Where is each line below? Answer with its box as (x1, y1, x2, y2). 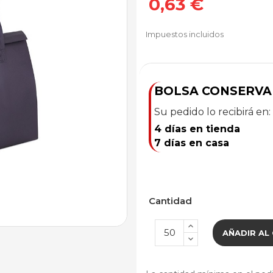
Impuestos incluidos (146, 29, 224, 39)
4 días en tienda (154, 122, 240, 135)
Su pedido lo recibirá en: (154, 105, 271, 118)
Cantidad (149, 194, 192, 207)
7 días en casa (154, 136, 229, 149)
